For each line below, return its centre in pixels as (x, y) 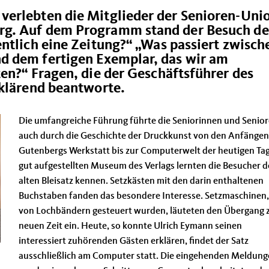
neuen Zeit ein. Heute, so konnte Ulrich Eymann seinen (130, 226)
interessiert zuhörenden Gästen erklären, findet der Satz (134, 241)
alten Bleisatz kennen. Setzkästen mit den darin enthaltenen (141, 181)
